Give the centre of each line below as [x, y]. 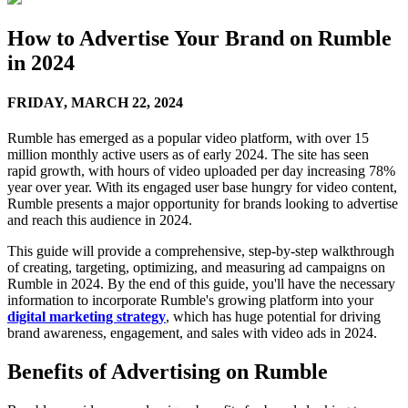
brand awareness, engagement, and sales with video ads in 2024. [192, 333]
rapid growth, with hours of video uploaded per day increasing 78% [201, 171]
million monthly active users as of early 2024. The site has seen [188, 155]
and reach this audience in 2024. [100, 220]
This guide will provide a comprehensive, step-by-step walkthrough [201, 251]
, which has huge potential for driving [273, 317]
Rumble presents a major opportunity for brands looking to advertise [203, 204]
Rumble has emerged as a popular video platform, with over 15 [188, 138]
